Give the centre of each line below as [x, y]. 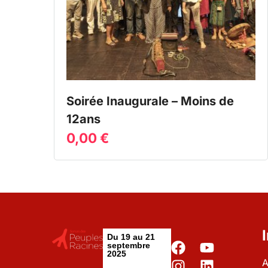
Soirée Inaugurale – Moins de [150, 101]
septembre [129, 246]
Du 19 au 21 [131, 237]
